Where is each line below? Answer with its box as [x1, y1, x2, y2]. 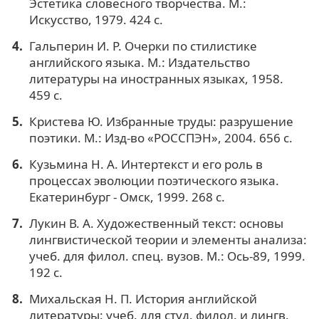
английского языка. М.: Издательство [28, 53, 250, 70]
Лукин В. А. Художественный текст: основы [28, 214, 283, 231]
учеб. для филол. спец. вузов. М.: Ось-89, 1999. [28, 247, 305, 264]
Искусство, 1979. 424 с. [28, 11, 163, 28]
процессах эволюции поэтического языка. [28, 172, 279, 189]
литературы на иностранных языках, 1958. [28, 70, 283, 87]
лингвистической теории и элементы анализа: [28, 231, 307, 248]
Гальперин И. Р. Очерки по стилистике [28, 37, 257, 54]
